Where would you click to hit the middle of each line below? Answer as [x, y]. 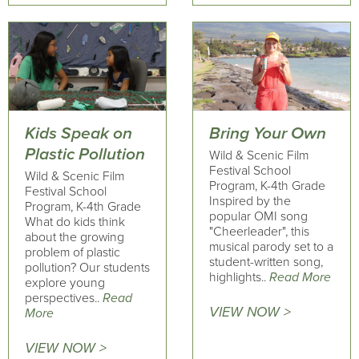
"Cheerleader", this [259, 232]
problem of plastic [73, 252]
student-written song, [266, 262]
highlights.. [239, 277]
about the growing [75, 237]
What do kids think [75, 222]
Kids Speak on [79, 133]
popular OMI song [258, 216]
